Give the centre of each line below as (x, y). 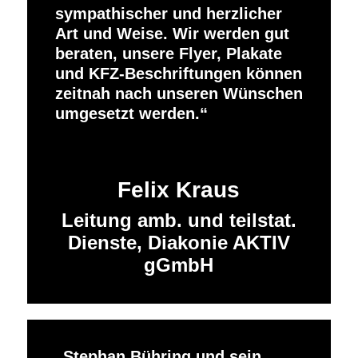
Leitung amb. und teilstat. (179, 221)
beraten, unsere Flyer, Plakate (168, 54)
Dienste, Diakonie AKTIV (179, 243)
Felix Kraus (179, 190)
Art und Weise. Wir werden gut (172, 34)
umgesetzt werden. (127, 114)
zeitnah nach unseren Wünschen (179, 94)
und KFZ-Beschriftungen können (178, 74)
